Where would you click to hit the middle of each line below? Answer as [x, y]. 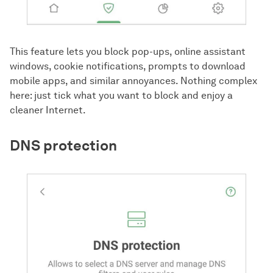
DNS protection [63, 145]
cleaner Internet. [48, 110]
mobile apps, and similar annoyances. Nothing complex [133, 80]
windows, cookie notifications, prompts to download [128, 66]
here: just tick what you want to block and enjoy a [121, 95]
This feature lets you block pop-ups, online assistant [128, 51]
